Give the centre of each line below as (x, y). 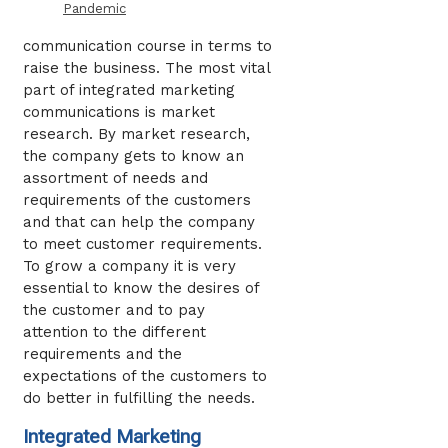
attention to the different (114, 332)
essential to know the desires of (141, 288)
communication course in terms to (147, 46)
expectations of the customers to (145, 376)
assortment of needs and (115, 178)
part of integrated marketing (129, 90)
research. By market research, (136, 134)
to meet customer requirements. (142, 244)
